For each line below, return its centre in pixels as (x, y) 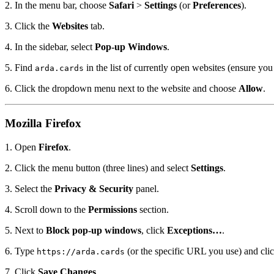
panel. (146, 188)
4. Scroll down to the (46, 209)
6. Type (21, 251)
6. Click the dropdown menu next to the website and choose (122, 89)
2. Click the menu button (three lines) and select (98, 168)
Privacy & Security (94, 188)
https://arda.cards (81, 251)
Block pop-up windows (94, 230)
